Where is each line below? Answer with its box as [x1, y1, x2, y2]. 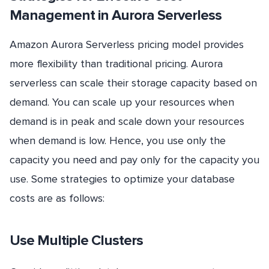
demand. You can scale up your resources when [10, 95, 234, 109]
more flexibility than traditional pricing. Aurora [10, 56, 223, 70]
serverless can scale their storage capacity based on [10, 76, 257, 89]
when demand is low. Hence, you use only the [10, 133, 226, 147]
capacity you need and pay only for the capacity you [10, 153, 259, 166]
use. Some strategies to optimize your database [10, 172, 235, 186]
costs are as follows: [10, 191, 104, 205]
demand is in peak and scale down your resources [10, 114, 244, 128]
